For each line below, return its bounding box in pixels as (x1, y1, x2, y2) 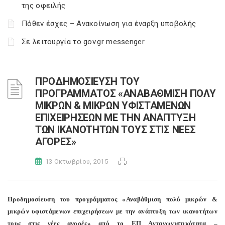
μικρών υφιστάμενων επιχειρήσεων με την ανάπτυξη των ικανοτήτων (8, 207, 217, 215)
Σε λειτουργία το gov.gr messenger (22, 37, 145, 46)
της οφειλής (22, 1, 66, 10)
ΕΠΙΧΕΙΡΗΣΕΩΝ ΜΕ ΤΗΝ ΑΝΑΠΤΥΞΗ (35, 111, 196, 124)
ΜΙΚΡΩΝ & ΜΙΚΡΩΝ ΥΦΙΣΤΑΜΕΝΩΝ (35, 99, 191, 111)
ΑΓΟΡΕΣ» (35, 136, 76, 148)
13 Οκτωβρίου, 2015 (45, 158, 108, 165)
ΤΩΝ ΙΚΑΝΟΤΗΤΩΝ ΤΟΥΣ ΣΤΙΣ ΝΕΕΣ (35, 124, 196, 136)
